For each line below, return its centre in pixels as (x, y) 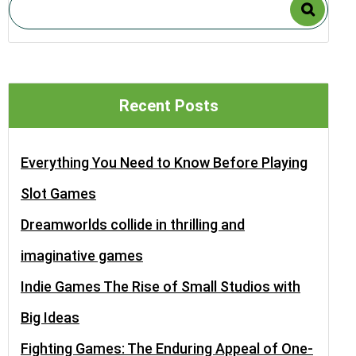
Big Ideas (50, 317)
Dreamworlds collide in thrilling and (133, 224)
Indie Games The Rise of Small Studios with (161, 286)
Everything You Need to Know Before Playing (164, 163)
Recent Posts (168, 106)
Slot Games (58, 193)
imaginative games (82, 255)
